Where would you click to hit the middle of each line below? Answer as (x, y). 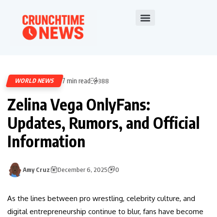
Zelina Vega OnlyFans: (79, 104)
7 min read (76, 81)
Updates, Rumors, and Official (103, 123)
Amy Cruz (36, 170)
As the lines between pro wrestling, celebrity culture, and (101, 199)
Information (46, 141)
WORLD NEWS (35, 81)
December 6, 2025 (83, 170)
